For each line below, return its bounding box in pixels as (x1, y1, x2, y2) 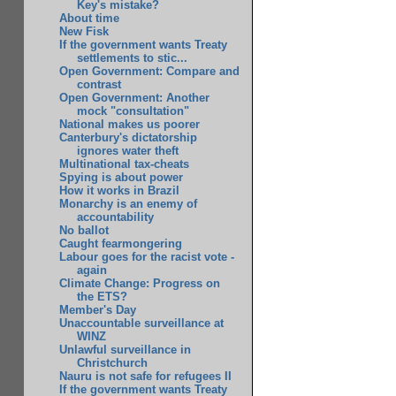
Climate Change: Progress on (59, 277, 221, 291)
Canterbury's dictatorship (59, 131, 198, 145)
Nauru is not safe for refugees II (59, 369, 232, 384)
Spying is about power (59, 171, 184, 185)
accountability (76, 210, 154, 225)
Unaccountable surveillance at (59, 316, 225, 331)
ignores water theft (76, 144, 179, 158)
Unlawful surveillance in (59, 343, 192, 357)
